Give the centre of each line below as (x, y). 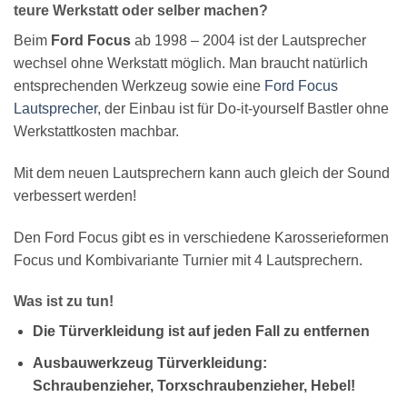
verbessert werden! (75, 195)
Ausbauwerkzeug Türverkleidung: (151, 362)
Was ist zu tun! (64, 302)
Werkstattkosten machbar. (96, 131)
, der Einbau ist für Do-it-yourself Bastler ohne (243, 108)
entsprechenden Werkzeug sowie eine (139, 85)
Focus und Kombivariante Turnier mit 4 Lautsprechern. (188, 260)
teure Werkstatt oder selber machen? (141, 10)
